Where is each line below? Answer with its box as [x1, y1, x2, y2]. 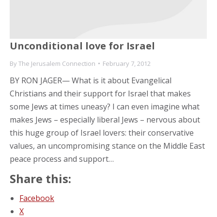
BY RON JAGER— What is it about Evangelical [10, 75, 171, 86]
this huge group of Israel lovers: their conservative [10, 127, 194, 138]
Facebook [19, 192, 54, 203]
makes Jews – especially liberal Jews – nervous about [10, 114, 200, 125]
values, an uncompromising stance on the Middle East [10, 140, 205, 151]
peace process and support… [10, 153, 114, 164]
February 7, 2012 [103, 59, 151, 68]
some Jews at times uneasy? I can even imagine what [10, 101, 200, 112]
